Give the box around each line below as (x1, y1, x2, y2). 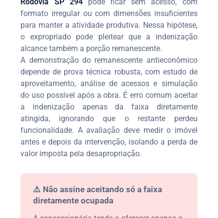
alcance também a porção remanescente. (20, 43, 163, 53)
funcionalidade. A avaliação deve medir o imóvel (20, 125, 198, 135)
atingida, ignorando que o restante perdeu (20, 113, 198, 123)
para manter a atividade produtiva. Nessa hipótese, (20, 20, 198, 30)
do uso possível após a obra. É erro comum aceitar (20, 90, 198, 100)
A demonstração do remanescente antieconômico (20, 55, 198, 65)
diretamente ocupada (33, 195, 114, 205)
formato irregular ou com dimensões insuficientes (20, 8, 198, 18)
